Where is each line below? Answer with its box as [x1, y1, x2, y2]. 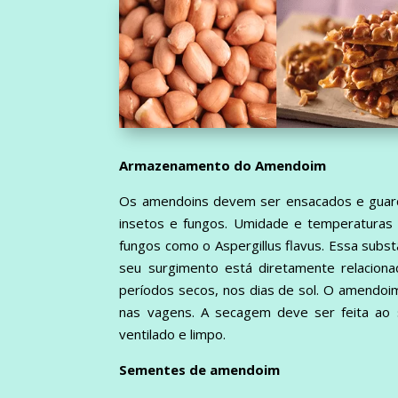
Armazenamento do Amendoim [119, 155, 327, 174]
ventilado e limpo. [119, 324, 227, 343]
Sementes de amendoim [119, 360, 281, 378]
